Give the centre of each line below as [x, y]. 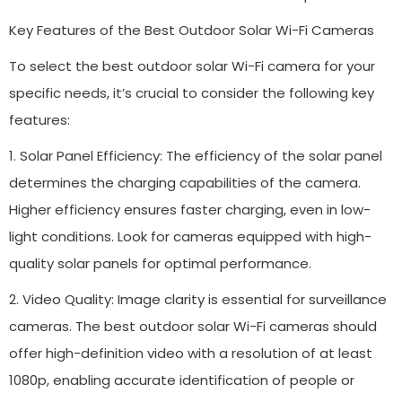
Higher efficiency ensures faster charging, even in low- [190, 209]
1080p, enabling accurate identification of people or [182, 380]
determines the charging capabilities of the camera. [185, 182]
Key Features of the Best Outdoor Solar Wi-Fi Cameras [192, 30]
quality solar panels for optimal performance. [160, 263]
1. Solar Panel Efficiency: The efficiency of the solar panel [196, 155]
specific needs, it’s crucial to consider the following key [192, 92]
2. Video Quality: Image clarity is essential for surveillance [198, 299]
